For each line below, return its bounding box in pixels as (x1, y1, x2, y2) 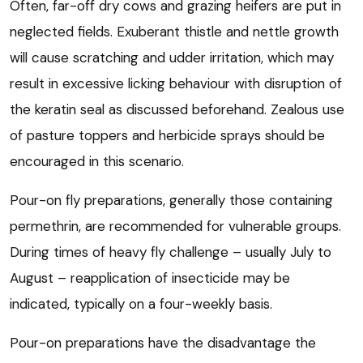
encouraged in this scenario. (10, 152, 184, 171)
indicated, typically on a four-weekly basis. (10, 295, 272, 314)
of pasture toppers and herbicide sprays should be (10, 126, 325, 145)
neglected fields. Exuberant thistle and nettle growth (10, 23, 339, 41)
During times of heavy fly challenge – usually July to (10, 243, 331, 262)
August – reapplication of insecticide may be (10, 269, 290, 288)
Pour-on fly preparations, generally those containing (10, 191, 333, 210)
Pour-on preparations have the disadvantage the (10, 334, 316, 352)
